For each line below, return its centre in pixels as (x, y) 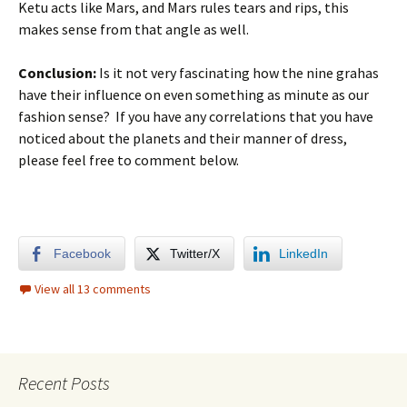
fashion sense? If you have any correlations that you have (196, 116)
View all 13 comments (93, 289)
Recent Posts (64, 383)
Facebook (82, 253)
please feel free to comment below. (129, 160)
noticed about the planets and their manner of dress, (183, 138)
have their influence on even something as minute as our (194, 94)
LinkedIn (303, 253)
